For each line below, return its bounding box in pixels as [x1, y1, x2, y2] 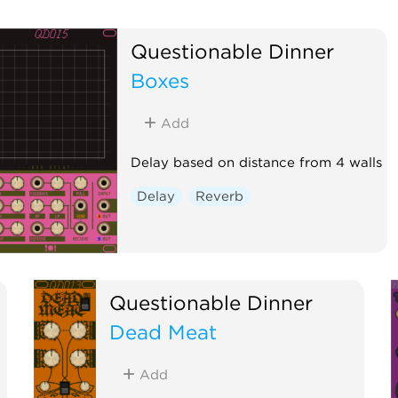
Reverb [195, 187, 243, 204]
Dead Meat [109, 319, 218, 344]
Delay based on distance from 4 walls [130, 154, 382, 171]
